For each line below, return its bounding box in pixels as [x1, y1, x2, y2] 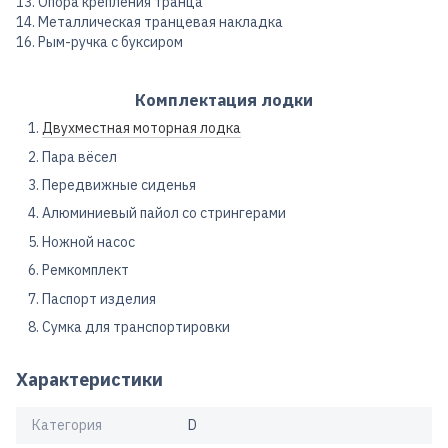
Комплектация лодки [135, 89, 313, 112]
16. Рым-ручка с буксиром [16, 33, 183, 52]
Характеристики [16, 367, 163, 391]
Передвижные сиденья [42, 175, 196, 194]
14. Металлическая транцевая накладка [16, 13, 283, 32]
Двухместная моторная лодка [42, 119, 241, 138]
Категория [32, 415, 102, 434]
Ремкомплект [42, 261, 129, 280]
